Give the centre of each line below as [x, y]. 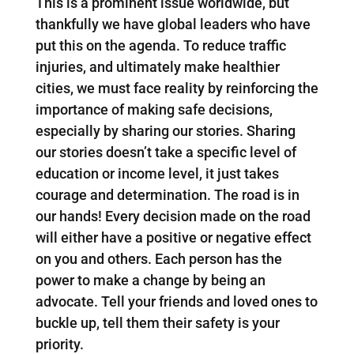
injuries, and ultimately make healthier [157, 66]
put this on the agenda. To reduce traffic [160, 45]
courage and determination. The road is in [167, 194]
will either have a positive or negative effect [173, 237]
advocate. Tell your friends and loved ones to [176, 301]
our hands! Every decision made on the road [173, 216]
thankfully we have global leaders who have [173, 24]
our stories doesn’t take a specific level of [166, 152]
